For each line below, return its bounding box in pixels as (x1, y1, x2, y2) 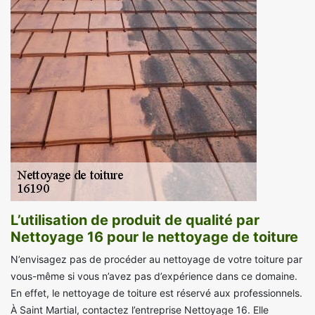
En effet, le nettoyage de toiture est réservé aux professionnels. (11, 287, 302, 300)
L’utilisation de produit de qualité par (11, 212, 259, 229)
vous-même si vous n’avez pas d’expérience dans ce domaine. (11, 270, 297, 283)
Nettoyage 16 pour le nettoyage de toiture (11, 229, 298, 246)
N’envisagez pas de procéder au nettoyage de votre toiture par (11, 253, 302, 266)
